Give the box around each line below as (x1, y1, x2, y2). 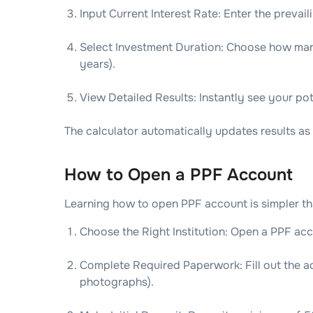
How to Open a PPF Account (64, 164, 293, 185)
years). (80, 57, 115, 71)
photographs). (80, 275, 154, 289)
